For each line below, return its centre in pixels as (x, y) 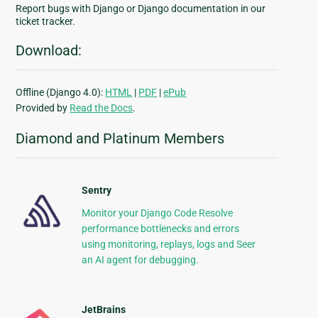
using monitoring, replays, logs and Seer (168, 245)
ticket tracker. (46, 22)
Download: (49, 51)
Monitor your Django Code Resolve (157, 213)
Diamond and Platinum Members (120, 139)
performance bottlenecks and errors (160, 229)
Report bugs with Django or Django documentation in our (141, 9)
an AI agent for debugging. (140, 260)
